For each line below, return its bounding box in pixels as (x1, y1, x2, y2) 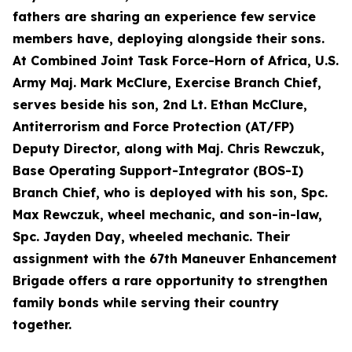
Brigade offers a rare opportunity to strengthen (13, 273, 328, 288)
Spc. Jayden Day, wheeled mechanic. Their (13, 229, 290, 244)
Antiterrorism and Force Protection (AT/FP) (13, 119, 294, 134)
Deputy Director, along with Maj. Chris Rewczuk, (13, 141, 324, 156)
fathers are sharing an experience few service (13, 9, 316, 24)
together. (13, 317, 71, 332)
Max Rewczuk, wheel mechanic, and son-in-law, (13, 207, 322, 222)
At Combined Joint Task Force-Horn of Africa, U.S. (13, 53, 339, 68)
